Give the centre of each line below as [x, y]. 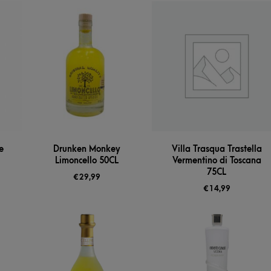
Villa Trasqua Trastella [217, 149]
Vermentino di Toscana [217, 161]
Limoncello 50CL [87, 161]
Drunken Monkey [87, 149]
